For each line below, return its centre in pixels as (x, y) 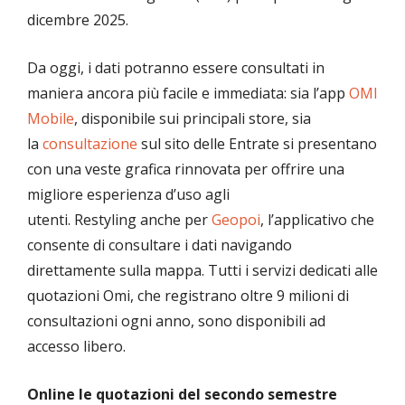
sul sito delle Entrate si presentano (257, 144)
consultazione (90, 144)
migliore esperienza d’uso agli (128, 195)
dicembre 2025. (78, 20)
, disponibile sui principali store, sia (193, 119)
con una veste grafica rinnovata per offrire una (186, 170)
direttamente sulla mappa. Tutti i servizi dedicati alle (202, 271)
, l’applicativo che (317, 220)
